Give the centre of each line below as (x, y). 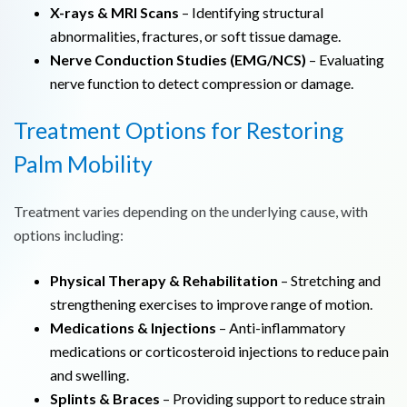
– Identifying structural (251, 12)
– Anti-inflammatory (281, 328)
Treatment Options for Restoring (179, 130)
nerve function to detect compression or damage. (202, 83)
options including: (69, 235)
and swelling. (89, 375)
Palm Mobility (83, 164)
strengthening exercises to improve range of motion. (211, 304)
